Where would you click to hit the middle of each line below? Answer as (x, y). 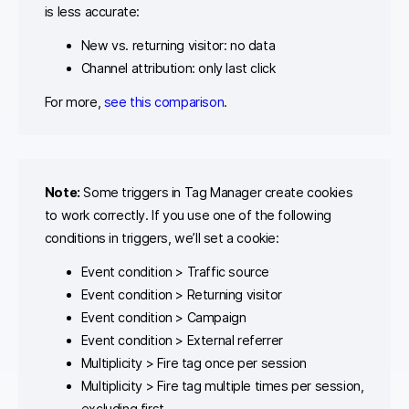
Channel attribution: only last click (178, 68)
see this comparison (164, 102)
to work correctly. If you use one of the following (188, 215)
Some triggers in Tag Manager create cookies (216, 192)
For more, (74, 102)
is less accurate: (92, 12)
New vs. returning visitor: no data (178, 46)
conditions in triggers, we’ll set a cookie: (162, 237)
